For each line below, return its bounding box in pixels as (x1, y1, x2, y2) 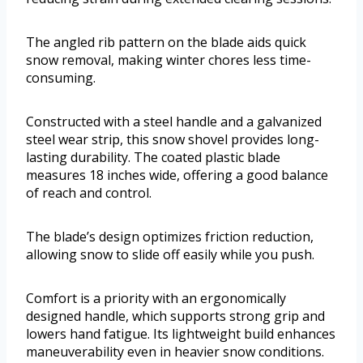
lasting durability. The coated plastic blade (26, 148, 280, 167)
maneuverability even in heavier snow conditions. (26, 343, 324, 361)
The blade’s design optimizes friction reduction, (26, 228, 314, 246)
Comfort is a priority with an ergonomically (26, 289, 286, 308)
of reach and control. (26, 184, 152, 203)
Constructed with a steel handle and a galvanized (26, 113, 322, 131)
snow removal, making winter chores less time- (26, 51, 311, 70)
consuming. (26, 69, 96, 88)
